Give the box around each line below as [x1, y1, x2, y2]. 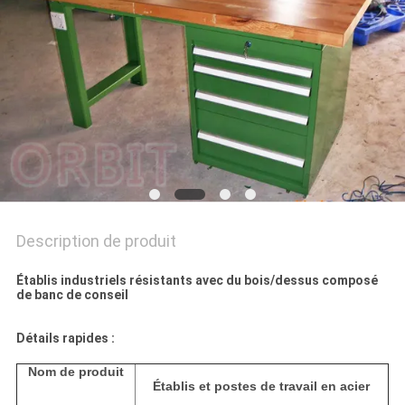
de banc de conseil [15, 287, 128, 303]
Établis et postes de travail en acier [153, 379, 371, 394]
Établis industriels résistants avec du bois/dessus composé [15, 273, 378, 288]
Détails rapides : [15, 331, 115, 346]
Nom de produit [27, 364, 124, 380]
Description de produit [15, 231, 176, 251]
